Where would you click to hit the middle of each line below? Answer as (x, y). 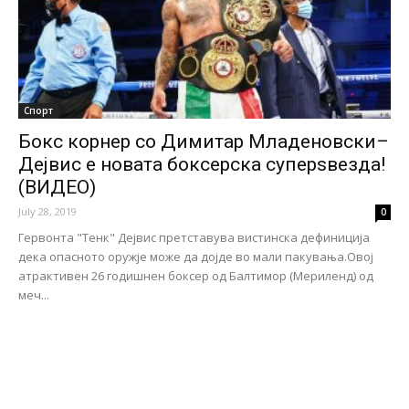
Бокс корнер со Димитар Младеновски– (204, 141)
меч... (34, 294)
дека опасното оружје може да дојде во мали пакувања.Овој (196, 256)
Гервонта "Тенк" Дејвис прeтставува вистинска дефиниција (194, 237)
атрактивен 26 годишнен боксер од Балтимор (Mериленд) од (196, 275)
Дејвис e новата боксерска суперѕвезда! (202, 164)
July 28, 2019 (47, 211)
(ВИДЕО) (57, 187)
